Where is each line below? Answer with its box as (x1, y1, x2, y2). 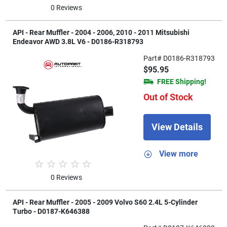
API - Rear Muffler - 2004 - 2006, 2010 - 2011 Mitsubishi (12, 28, 190, 36)
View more (159, 148, 198, 159)
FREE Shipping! (157, 77, 206, 86)
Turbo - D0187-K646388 (12, 207, 90, 216)
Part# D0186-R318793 (143, 54, 215, 62)
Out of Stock (143, 91, 193, 102)
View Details (151, 122, 203, 133)
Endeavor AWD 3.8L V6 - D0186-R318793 (12, 37, 143, 46)
